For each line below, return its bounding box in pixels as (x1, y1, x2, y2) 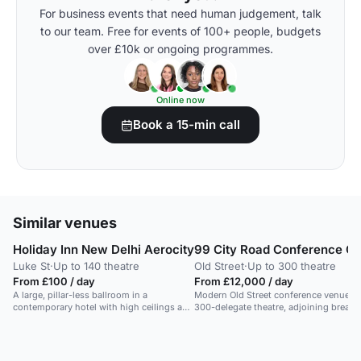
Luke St (13, 259, 50, 272)
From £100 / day (13, 275, 95, 288)
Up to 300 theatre (247, 259, 336, 272)
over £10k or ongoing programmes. (88, 42, 273, 56)
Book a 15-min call (133, 117, 240, 132)
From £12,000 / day (194, 275, 293, 288)
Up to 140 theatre (53, 259, 139, 272)
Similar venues (13, 214, 117, 231)
